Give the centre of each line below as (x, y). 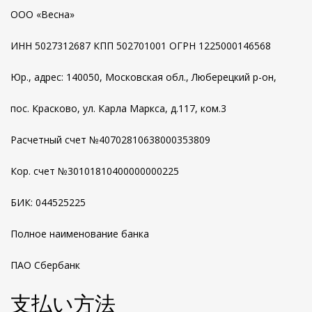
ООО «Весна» (109, 14)
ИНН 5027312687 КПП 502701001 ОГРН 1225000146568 (141, 46)
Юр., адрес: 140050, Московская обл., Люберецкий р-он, (143, 77)
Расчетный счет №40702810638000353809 (110, 140)
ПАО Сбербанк (45, 265)
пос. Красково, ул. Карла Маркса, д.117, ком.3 (118, 108)
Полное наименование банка (80, 234)
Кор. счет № (39, 171)
